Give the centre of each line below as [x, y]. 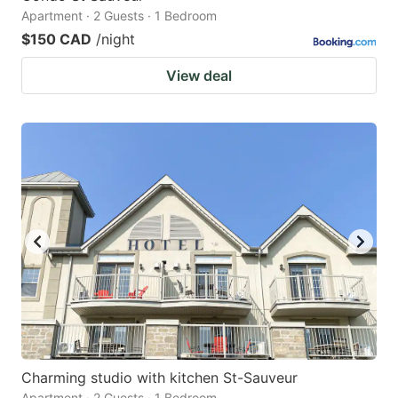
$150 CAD [56, 40]
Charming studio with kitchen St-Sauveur [159, 377]
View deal [199, 76]
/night [115, 40]
